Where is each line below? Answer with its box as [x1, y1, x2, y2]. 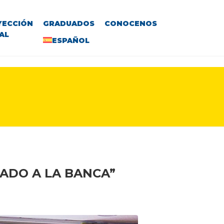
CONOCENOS [104, 19, 157, 28]
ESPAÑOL [51, 36, 89, 45]
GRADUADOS [42, 19, 94, 28]
